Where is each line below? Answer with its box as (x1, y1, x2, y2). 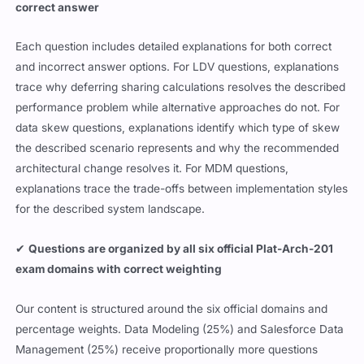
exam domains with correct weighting (15, 262, 223, 276)
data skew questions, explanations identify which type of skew (15, 121, 340, 135)
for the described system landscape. (15, 202, 206, 216)
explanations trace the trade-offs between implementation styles (15, 182, 349, 196)
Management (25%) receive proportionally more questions (15, 343, 318, 357)
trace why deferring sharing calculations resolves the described (15, 80, 346, 94)
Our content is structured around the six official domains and (15, 302, 328, 316)
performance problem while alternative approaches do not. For (15, 101, 340, 115)
